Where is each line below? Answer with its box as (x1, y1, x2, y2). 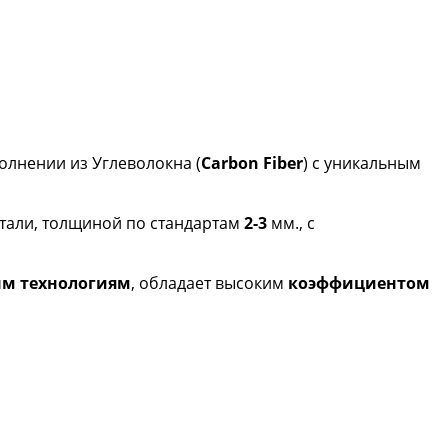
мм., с (267, 211, 315, 234)
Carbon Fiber (201, 151, 303, 174)
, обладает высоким (131, 271, 288, 294)
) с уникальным (303, 151, 421, 174)
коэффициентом (288, 271, 430, 294)
